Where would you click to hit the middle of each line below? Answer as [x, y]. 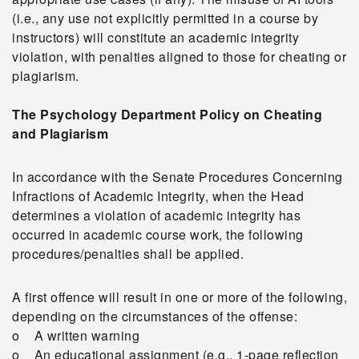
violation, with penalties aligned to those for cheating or [179, 56]
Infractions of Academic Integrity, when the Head [158, 196]
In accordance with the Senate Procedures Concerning [177, 177]
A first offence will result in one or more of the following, [179, 297]
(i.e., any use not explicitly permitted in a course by [165, 18]
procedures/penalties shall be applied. [128, 254]
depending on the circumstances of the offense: [155, 316]
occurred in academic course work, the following [158, 234]
